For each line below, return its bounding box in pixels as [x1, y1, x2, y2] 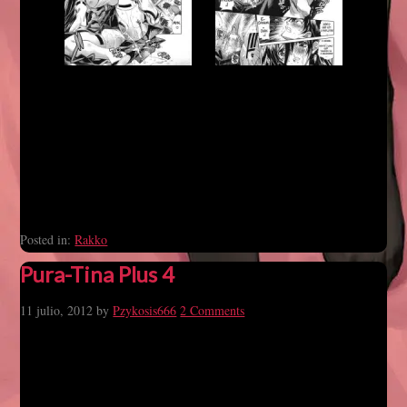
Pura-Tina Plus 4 [20, 261, 175, 287]
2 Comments [180, 302, 245, 319]
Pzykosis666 [113, 302, 177, 319]
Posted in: [20, 231, 75, 248]
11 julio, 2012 [20, 302, 94, 319]
